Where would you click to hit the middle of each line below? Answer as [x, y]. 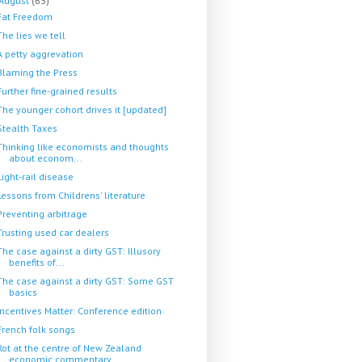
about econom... [45, 158]
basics [23, 292]
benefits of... [36, 262]
